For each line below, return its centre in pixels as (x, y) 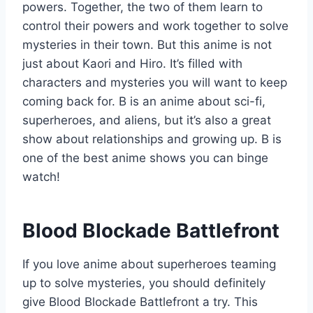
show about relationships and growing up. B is (152, 139)
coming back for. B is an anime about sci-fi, (144, 102)
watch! (41, 177)
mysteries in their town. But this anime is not (147, 45)
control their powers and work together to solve (155, 26)
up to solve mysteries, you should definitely (144, 283)
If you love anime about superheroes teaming (149, 264)
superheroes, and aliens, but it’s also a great (147, 121)
